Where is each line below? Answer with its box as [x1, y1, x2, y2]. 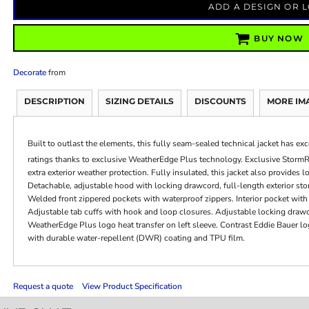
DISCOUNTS [194, 95, 246, 106]
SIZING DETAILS [105, 95, 174, 106]
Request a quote [12, 280, 73, 292]
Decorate [12, 66, 46, 78]
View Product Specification [81, 280, 182, 292]
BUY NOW [254, 33, 303, 44]
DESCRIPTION [23, 95, 85, 106]
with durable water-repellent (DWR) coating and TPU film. [27, 232, 245, 243]
